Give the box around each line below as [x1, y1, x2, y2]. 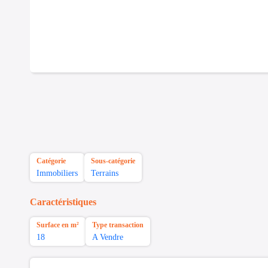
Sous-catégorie [91, 156, 135, 165]
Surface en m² [36, 220, 79, 229]
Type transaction [92, 220, 144, 229]
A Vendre [92, 232, 123, 242]
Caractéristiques [30, 196, 96, 207]
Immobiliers [36, 168, 78, 178]
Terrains [91, 168, 118, 178]
